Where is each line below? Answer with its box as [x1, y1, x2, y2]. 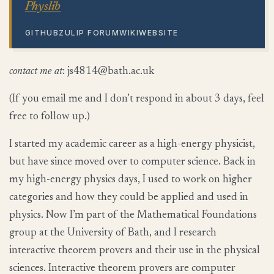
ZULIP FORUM [59, 28, 120, 37]
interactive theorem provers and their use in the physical [9, 245, 260, 257]
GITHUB [24, 28, 59, 37]
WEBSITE [139, 28, 179, 37]
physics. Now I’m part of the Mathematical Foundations [9, 210, 257, 221]
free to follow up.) [9, 111, 90, 123]
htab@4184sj [67, 66, 128, 78]
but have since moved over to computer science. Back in [9, 157, 256, 168]
